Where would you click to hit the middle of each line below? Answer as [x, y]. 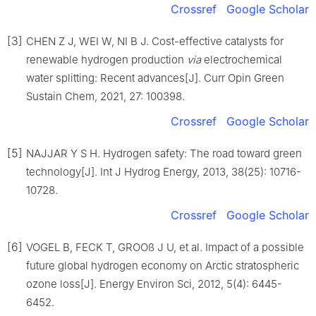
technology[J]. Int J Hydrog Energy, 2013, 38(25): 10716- [164, 172]
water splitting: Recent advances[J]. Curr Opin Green [155, 78]
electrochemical [242, 60]
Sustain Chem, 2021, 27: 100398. [105, 97]
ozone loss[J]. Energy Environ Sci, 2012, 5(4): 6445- [154, 284]
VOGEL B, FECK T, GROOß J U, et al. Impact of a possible [165, 248]
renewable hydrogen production [107, 60]
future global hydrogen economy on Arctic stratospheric [163, 266]
